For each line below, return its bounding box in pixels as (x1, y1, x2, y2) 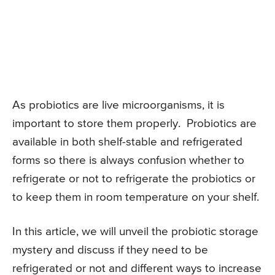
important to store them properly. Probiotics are (12, 118, 257, 130)
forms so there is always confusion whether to (12, 155, 244, 167)
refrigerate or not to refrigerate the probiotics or (12, 173, 255, 185)
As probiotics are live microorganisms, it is (12, 99, 225, 112)
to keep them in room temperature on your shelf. (12, 192, 259, 204)
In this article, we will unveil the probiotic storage (12, 226, 258, 238)
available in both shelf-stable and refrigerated (12, 136, 242, 149)
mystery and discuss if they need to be (12, 244, 208, 257)
